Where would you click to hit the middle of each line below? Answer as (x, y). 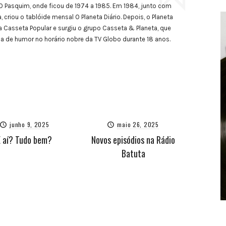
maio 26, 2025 (138, 124)
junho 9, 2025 (30, 124)
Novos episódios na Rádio (133, 139)
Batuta (133, 153)
